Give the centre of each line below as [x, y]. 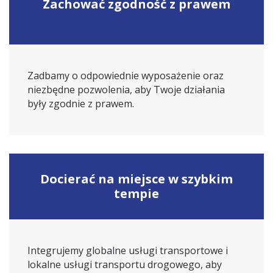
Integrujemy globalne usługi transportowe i [128, 250]
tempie [136, 193]
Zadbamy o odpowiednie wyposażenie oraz [126, 76]
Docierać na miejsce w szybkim [136, 179]
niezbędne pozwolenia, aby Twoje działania [126, 90]
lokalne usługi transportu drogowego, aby [125, 264]
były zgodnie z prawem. [81, 104]
